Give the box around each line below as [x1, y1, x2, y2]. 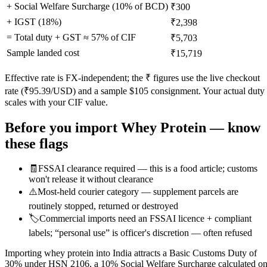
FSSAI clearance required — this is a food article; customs [38, 163, 257, 174]
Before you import [5, 119, 121, 135]
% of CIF [101, 32, 136, 42]
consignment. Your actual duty [148, 85, 265, 96]
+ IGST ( [7, 16, 41, 27]
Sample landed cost [7, 47, 79, 58]
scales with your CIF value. [5, 97, 108, 107]
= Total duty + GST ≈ [7, 32, 91, 42]
